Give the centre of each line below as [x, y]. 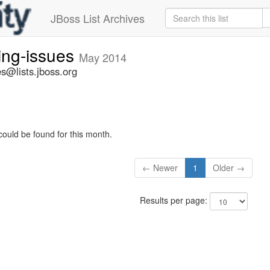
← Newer [160, 168]
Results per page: [174, 200]
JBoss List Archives [98, 18]
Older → [229, 168]
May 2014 [103, 57]
